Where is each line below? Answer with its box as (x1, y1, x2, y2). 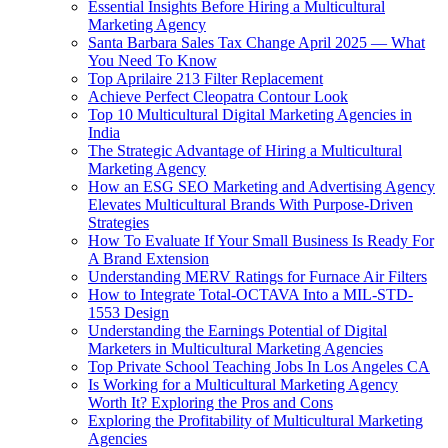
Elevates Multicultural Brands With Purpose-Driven (88, 196, 413, 214)
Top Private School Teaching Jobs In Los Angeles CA (88, 358, 430, 376)
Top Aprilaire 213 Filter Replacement (88, 70, 323, 88)
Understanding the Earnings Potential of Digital (88, 322, 387, 340)
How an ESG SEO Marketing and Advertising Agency (88, 178, 435, 196)
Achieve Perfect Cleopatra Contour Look (88, 88, 348, 106)
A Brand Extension (88, 250, 209, 268)
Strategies (88, 214, 149, 232)
